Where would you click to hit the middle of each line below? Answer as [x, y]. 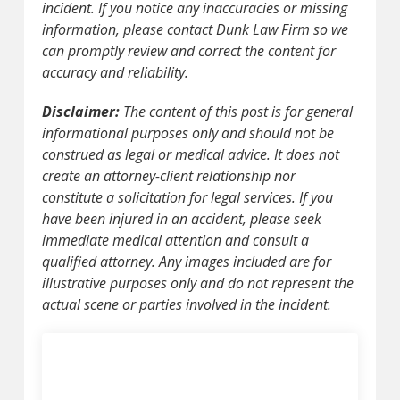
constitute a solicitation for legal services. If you [187, 197]
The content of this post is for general [237, 111]
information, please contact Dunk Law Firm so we [195, 29]
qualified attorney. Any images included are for [186, 261]
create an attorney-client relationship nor [168, 175]
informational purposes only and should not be [187, 133]
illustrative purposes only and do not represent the [197, 283]
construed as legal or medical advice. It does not [190, 154]
